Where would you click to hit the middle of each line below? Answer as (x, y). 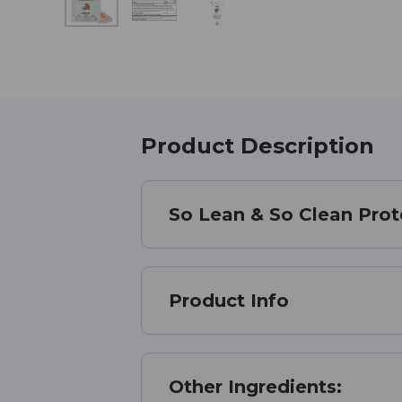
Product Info (229, 301)
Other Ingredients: (255, 387)
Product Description (258, 146)
